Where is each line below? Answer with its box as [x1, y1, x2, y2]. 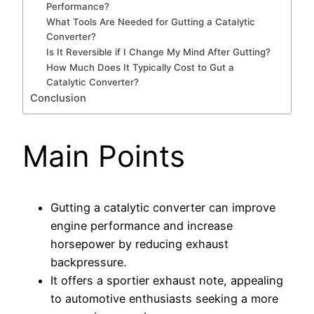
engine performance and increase [50, 219, 233, 233]
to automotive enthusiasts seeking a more [50, 292, 278, 306]
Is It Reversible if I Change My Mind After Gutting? [46, 46, 271, 58]
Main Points [22, 138, 185, 175]
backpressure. [50, 255, 126, 270]
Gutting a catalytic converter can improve [50, 200, 275, 215]
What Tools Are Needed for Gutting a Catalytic [46, 16, 256, 28]
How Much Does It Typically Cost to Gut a [46, 62, 235, 74]
